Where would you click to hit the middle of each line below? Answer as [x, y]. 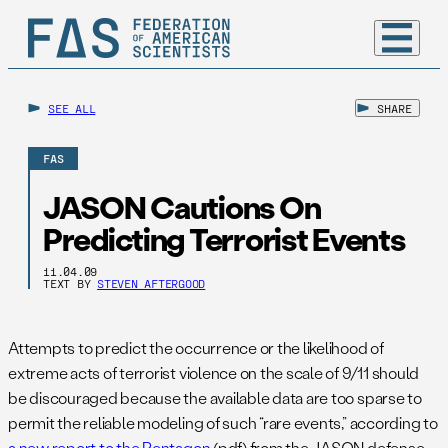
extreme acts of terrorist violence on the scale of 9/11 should [214, 373]
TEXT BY [70, 283]
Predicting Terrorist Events [224, 239]
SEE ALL [72, 108]
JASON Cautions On [182, 207]
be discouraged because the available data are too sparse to [215, 398]
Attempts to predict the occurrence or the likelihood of [196, 348]
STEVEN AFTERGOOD [151, 283]
